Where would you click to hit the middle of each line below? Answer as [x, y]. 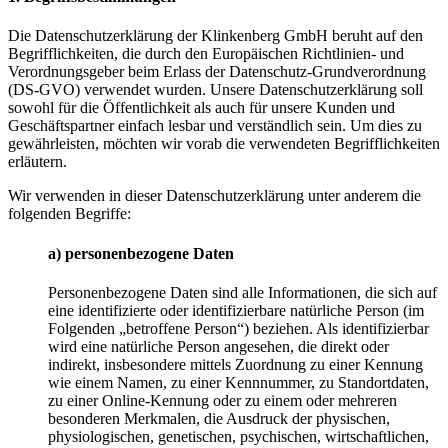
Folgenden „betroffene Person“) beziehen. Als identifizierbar [238, 328]
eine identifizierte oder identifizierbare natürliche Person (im [236, 310]
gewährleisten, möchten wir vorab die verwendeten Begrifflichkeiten [224, 144]
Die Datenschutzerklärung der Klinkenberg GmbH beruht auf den [215, 36]
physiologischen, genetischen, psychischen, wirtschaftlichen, [238, 436]
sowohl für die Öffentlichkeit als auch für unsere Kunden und [201, 108]
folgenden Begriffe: [69, 214]
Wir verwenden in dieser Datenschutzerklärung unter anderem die [214, 196]
